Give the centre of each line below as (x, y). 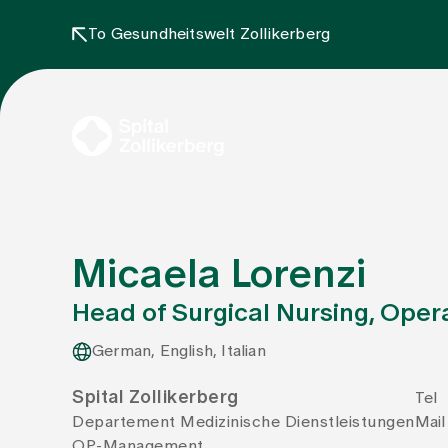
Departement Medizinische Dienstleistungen (243, 422)
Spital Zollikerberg (155, 398)
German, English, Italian (179, 351)
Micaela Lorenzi (219, 275)
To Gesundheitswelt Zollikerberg (209, 34)
